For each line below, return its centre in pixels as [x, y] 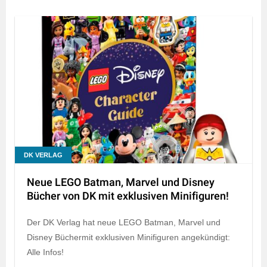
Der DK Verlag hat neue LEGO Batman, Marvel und [124, 223]
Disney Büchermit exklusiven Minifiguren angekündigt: [128, 237]
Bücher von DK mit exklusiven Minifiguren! [128, 197]
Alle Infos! [45, 252]
